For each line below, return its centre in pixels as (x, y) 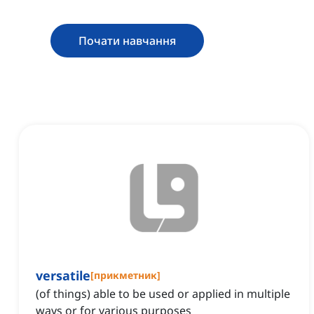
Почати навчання (127, 41)
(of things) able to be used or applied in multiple (163, 294)
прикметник (125, 275)
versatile (63, 276)
